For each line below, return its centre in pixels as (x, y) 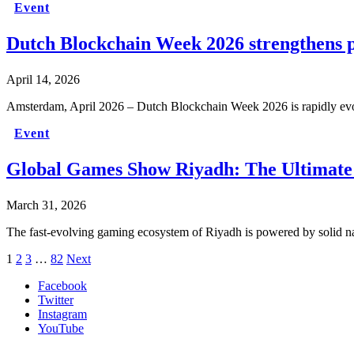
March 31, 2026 (46, 205)
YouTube (61, 328)
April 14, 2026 (43, 79)
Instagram (62, 314)
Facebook (62, 285)
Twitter (56, 299)
